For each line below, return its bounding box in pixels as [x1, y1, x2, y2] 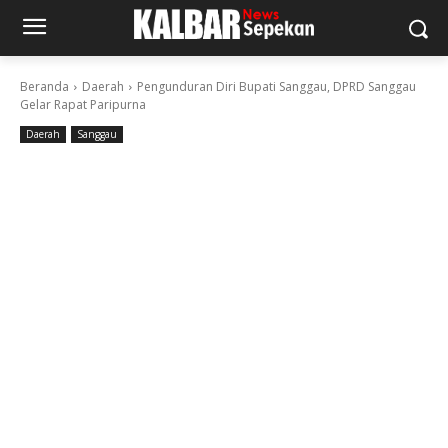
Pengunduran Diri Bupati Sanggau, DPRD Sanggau [137, 78, 416, 95]
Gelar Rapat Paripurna [20, 96, 146, 113]
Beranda [20, 78, 69, 95]
